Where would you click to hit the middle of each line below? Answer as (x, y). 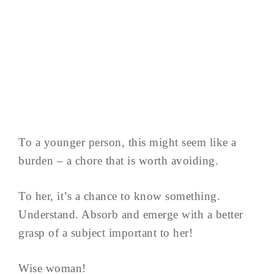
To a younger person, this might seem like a (128, 142)
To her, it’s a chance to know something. (119, 196)
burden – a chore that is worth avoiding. (118, 160)
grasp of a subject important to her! (106, 232)
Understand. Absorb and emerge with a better (131, 214)
